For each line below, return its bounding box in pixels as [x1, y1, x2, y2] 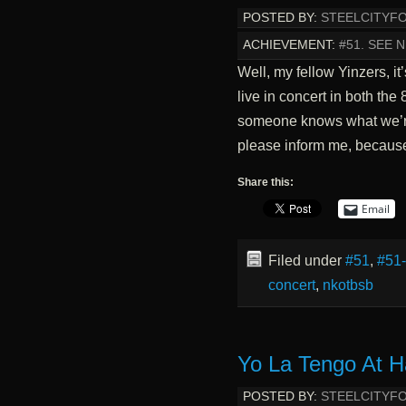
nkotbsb [322, 277, 373, 294]
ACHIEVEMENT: [242, 38, 335, 53]
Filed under [267, 253, 345, 269]
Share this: [237, 176, 294, 189]
